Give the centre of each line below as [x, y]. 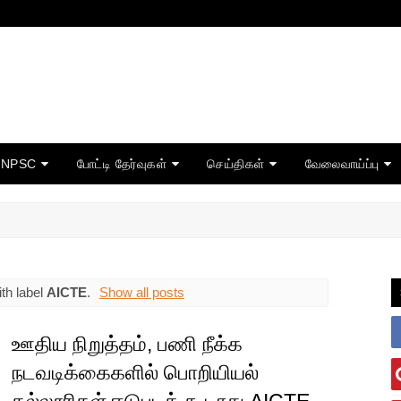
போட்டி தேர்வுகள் [121, 164]
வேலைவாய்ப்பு [342, 164]
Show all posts [141, 292]
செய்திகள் [236, 164]
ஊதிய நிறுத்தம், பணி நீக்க [127, 344]
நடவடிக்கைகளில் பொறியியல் [135, 373]
